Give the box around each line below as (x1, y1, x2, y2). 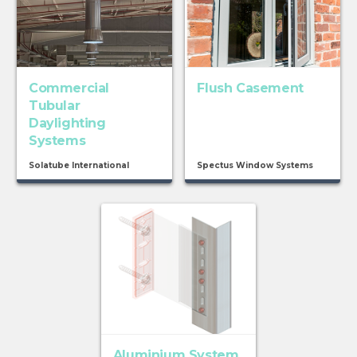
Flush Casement (197, 80, 304, 96)
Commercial (28, 80, 109, 96)
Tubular (28, 98, 80, 114)
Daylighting (28, 116, 106, 131)
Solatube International (28, 160, 129, 171)
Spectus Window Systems (197, 160, 314, 171)
